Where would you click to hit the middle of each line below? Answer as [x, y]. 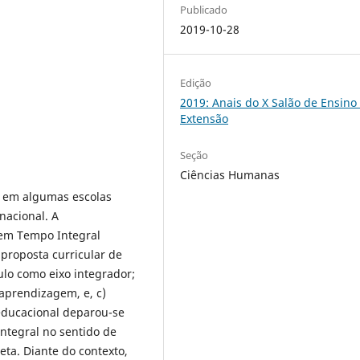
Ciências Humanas [230, 174]
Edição [196, 82]
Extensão [205, 118]
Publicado [204, 9]
